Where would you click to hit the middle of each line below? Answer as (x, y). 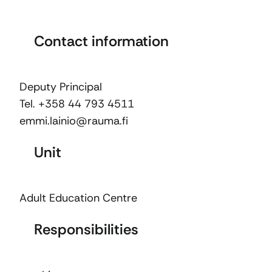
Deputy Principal (61, 87)
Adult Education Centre (78, 198)
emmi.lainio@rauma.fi (74, 121)
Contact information (101, 41)
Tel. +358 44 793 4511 (77, 104)
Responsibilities (86, 229)
